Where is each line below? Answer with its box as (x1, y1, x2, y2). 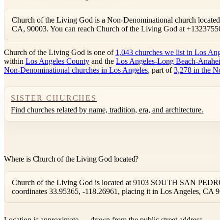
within (4, 57, 26, 66)
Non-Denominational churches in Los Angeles (4, 66, 148, 75)
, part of (148, 66, 174, 75)
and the (89, 57, 116, 66)
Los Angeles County (26, 57, 89, 66)
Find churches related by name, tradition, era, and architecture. (11, 106, 204, 114)
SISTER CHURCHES (11, 93, 97, 102)
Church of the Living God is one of (4, 48, 115, 57)
